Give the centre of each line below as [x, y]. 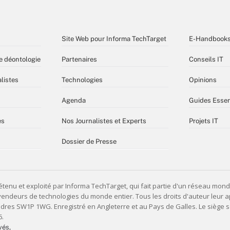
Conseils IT [206, 59]
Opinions [203, 80]
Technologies [82, 80]
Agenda [74, 100]
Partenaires [79, 59]
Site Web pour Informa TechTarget [114, 39]
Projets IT [204, 121]
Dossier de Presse [89, 141]
